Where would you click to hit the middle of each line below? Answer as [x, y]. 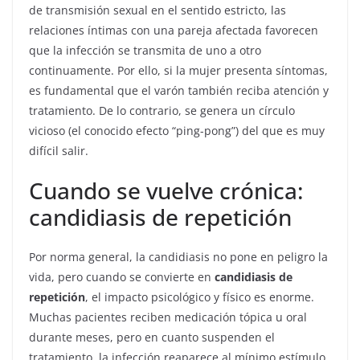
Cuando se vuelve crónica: [166, 190]
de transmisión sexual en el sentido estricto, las [157, 10]
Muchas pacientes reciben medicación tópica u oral [168, 317]
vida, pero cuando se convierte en [122, 277]
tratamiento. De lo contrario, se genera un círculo [162, 110]
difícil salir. [59, 151]
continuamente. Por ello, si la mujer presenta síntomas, [178, 70]
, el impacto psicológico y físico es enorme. [200, 297]
